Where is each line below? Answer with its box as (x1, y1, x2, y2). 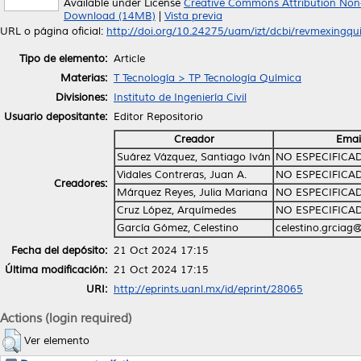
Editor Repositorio (114, 110, 203, 123)
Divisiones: (56, 90, 107, 104)
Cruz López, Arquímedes (117, 203, 236, 217)
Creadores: (54, 176, 107, 190)
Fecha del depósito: (11, 243, 107, 257)
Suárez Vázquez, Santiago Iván (117, 150, 271, 164)
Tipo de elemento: (19, 52, 107, 65)
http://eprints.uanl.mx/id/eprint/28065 (114, 282, 303, 296)
